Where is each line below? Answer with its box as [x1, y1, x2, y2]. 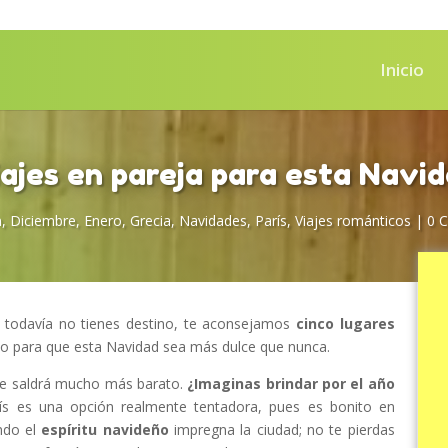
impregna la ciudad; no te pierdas [168, 420, 395, 439]
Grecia [129, 211, 171, 230]
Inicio [380, 58, 424, 81]
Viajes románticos [294, 211, 411, 230]
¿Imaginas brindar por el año [187, 374, 395, 393]
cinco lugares [296, 314, 395, 333]
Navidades [178, 211, 247, 230]
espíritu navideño [41, 420, 169, 439]
